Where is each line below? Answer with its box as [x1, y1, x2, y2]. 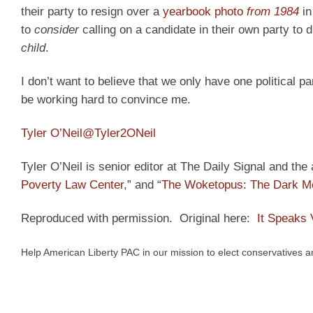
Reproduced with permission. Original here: [21, 211, 257, 225]
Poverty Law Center [21, 177, 124, 191]
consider [34, 23, 79, 37]
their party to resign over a [21, 5, 163, 19]
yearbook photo [163, 5, 247, 19]
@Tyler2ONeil [82, 126, 156, 140]
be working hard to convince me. [21, 93, 191, 107]
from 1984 [247, 5, 299, 19]
